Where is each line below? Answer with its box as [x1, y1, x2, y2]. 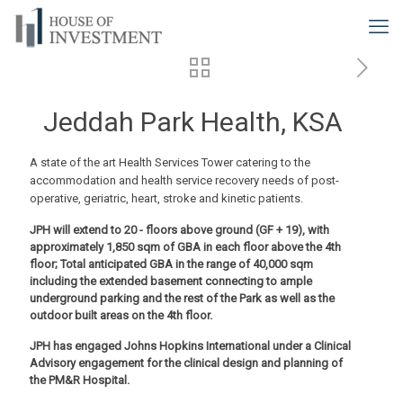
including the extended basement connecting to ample [30, 274, 312, 288]
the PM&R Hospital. [30, 373, 130, 387]
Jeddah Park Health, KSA [42, 106, 343, 138]
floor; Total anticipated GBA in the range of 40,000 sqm [30, 257, 313, 271]
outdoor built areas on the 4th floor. [30, 309, 212, 322]
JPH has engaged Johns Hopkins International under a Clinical [30, 339, 351, 353]
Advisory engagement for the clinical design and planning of [30, 356, 343, 370]
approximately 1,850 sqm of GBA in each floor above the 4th [30, 240, 341, 254]
